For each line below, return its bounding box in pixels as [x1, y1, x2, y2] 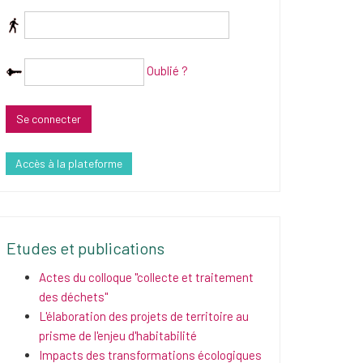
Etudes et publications [6, 238, 164, 258]
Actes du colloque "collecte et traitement [39, 270, 254, 284]
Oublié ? [147, 62, 188, 78]
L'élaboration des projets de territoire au [39, 309, 249, 323]
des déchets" [39, 289, 108, 304]
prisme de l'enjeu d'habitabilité [39, 328, 197, 343]
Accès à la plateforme [15, 156, 122, 170]
